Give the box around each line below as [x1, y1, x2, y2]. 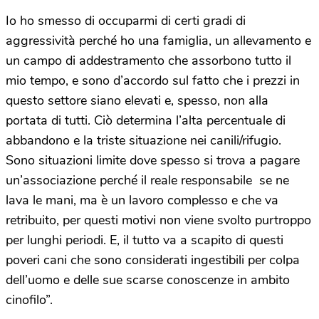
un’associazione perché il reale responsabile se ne [6, 171, 289, 189]
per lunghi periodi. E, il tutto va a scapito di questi [6, 231, 283, 249]
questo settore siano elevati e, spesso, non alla [6, 91, 268, 109]
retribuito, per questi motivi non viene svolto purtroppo [6, 211, 311, 229]
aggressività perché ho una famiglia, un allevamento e [6, 31, 311, 49]
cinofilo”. [6, 291, 53, 308]
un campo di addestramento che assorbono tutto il [6, 51, 291, 69]
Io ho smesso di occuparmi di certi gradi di [6, 11, 246, 29]
